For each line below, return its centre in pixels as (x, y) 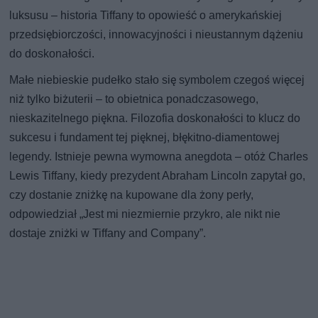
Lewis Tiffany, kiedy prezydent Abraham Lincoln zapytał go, (158, 175)
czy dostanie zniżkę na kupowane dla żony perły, (132, 194)
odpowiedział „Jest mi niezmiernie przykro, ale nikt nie (145, 214)
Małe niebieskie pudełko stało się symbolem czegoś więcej (157, 79)
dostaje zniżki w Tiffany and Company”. (108, 233)
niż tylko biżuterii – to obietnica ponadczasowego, (134, 99)
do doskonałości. (52, 53)
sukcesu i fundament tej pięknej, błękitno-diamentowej (145, 137)
